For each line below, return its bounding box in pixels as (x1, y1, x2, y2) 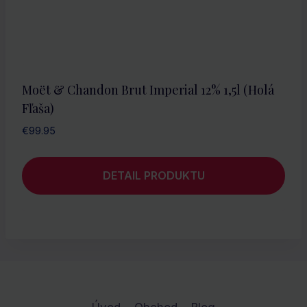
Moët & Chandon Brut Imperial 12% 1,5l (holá (22, 81, 274, 98)
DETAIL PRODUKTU (102, 169, 205, 183)
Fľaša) (22, 99, 54, 116)
